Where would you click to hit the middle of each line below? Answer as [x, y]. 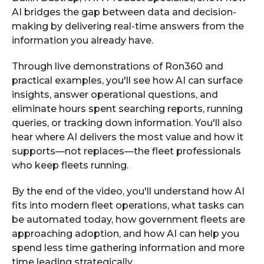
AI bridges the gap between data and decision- [124, 12]
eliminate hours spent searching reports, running [127, 108]
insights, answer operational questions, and [115, 94]
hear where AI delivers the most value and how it [128, 137]
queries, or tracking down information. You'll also [127, 123]
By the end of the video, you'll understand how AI [128, 191]
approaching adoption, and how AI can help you [126, 233]
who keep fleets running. [70, 165]
